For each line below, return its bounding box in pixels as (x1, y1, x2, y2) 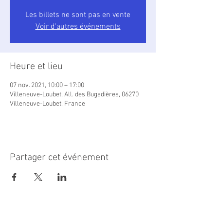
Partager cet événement (10, 152, 109, 163)
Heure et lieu (10, 61, 63, 73)
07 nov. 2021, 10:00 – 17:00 (10, 81, 84, 90)
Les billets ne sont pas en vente (25, 10, 130, 20)
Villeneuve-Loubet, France (10, 100, 85, 108)
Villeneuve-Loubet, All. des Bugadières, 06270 (10, 91, 139, 99)
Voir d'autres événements (35, 22, 121, 32)
